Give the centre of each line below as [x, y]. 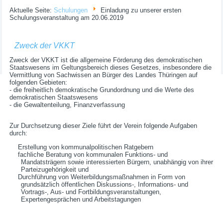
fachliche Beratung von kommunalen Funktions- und [93, 155]
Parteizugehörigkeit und [55, 170]
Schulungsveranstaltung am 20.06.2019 [67, 18]
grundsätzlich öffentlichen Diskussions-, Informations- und [105, 185]
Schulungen [71, 10]
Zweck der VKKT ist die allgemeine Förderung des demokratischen [106, 60]
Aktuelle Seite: [32, 10]
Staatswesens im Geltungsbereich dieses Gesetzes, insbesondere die [111, 68]
